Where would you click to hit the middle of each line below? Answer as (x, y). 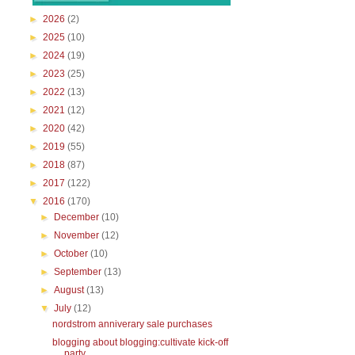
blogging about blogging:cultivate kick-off (140, 342)
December (78, 217)
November (78, 235)
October (73, 254)
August (71, 290)
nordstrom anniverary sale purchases (132, 324)
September (79, 272)
